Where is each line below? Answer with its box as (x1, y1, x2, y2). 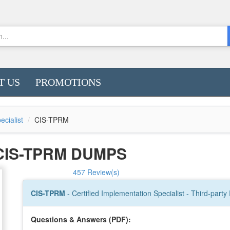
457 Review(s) (73, 167, 120, 177)
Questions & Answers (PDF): (31, 214, 131, 224)
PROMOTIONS (35, 76, 101, 88)
